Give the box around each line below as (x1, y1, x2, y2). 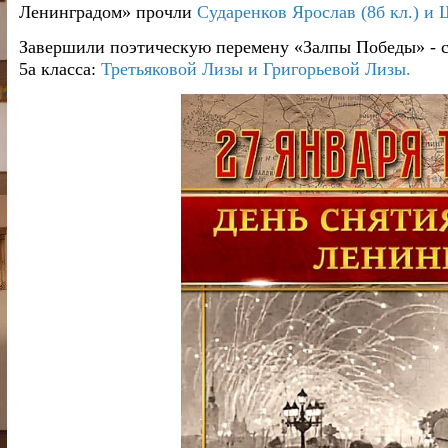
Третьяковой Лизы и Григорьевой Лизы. (101, 59, 411, 79)
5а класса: (19, 59, 101, 79)
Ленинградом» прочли (19, 2, 197, 22)
